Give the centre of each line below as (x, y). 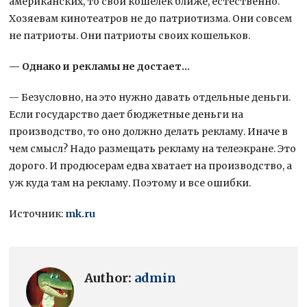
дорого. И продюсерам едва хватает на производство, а (151, 165)
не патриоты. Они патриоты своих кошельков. (130, 35)
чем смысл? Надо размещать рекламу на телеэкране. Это (153, 148)
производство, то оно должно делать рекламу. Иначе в (149, 131)
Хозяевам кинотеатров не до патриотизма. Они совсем (151, 18)
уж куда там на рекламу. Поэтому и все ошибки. (130, 183)
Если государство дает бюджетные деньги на (126, 114)
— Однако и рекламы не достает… (100, 66)
